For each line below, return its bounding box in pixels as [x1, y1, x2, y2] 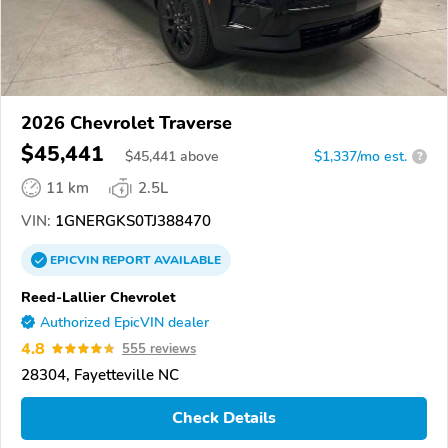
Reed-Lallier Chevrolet [21, 286, 176, 307]
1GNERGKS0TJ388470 [51, 210, 211, 231]
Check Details [172, 407, 276, 430]
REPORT [102, 251, 151, 268]
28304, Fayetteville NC [21, 364, 179, 385]
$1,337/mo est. [314, 146, 407, 166]
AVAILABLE [151, 251, 221, 268]
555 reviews [122, 339, 196, 358]
